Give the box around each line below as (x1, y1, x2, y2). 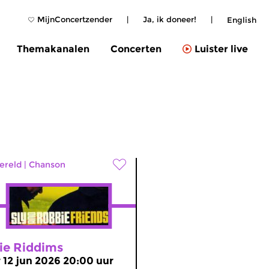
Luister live (195, 43, 248, 55)
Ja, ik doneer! (143, 14, 196, 24)
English (227, 14, 256, 25)
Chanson (29, 159, 65, 170)
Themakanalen (17, 43, 89, 55)
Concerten (110, 43, 162, 55)
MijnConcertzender (37, 14, 112, 24)
